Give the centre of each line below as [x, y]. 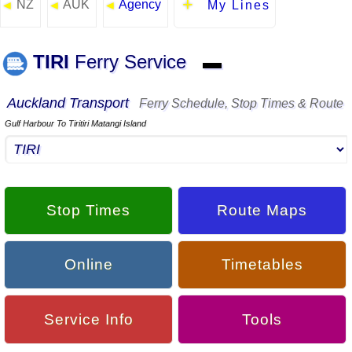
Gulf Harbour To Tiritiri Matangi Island [75, 124]
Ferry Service [133, 62]
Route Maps [262, 210]
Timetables [262, 265]
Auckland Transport [70, 103]
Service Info [88, 319]
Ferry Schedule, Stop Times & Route [238, 104]
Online [88, 265]
